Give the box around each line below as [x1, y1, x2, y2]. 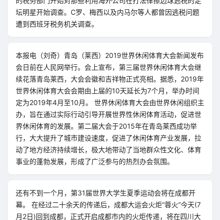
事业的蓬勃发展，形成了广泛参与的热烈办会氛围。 [16, 157, 174, 165]
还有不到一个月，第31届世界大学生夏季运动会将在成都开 [16, 189, 195, 197]
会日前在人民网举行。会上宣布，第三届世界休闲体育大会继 [16, 63, 201, 71]
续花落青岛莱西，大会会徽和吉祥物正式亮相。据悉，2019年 [16, 75, 204, 83]
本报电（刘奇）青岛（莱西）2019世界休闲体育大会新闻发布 [16, 51, 204, 59]
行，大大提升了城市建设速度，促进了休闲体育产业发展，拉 [16, 134, 201, 142]
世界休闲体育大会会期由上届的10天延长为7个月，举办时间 [16, 86, 199, 95]
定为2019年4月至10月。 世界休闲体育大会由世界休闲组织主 [16, 98, 204, 107]
